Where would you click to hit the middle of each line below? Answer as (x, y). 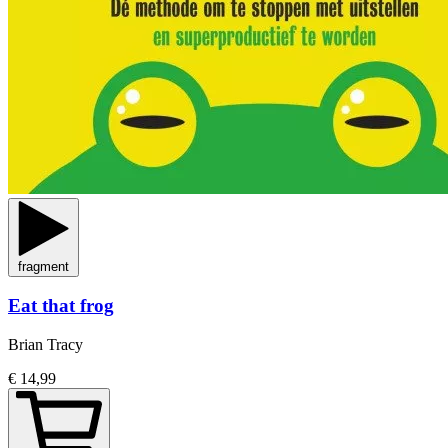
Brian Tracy (45, 345)
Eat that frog (61, 306)
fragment (43, 266)
